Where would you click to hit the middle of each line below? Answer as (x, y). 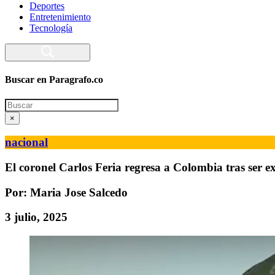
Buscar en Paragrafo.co (54, 80)
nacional (26, 142)
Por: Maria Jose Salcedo (66, 192)
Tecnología (51, 28)
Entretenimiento (60, 17)
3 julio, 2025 (36, 217)
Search (17, 103)
